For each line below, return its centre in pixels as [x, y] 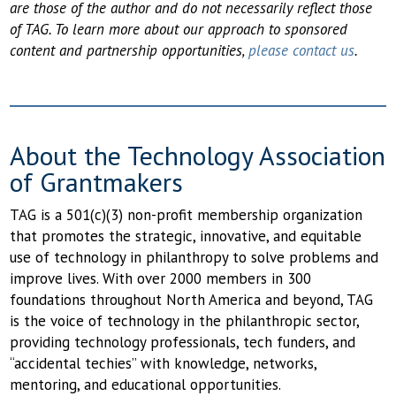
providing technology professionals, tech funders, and [183, 342]
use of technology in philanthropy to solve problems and [194, 257]
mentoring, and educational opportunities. [146, 384]
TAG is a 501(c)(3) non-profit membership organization [187, 214]
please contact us [302, 50]
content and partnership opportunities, [129, 50]
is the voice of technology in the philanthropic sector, [185, 320]
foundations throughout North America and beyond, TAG [192, 299]
